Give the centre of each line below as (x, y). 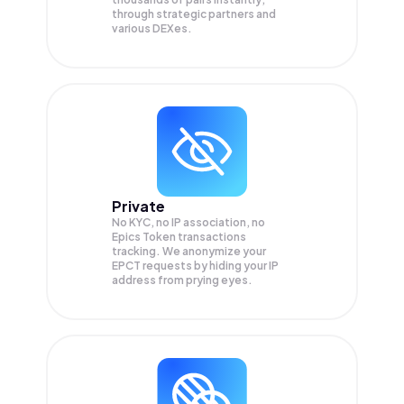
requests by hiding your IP (211, 266)
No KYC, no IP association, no (188, 223)
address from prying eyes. (182, 280)
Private (138, 207)
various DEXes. (152, 29)
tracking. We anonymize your (189, 252)
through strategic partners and (194, 14)
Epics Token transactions (179, 237)
